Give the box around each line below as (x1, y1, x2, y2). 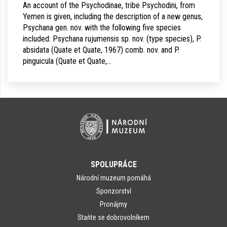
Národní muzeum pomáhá (76, 174, 151, 182)
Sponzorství (96, 187, 131, 195)
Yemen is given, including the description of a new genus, (23, 12, 203, 21)
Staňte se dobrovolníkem (78, 213, 149, 221)
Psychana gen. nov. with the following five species (23, 23, 181, 32)
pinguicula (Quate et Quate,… (23, 56, 111, 66)
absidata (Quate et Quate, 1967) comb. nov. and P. (23, 45, 179, 55)
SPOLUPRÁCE (90, 160, 137, 169)
